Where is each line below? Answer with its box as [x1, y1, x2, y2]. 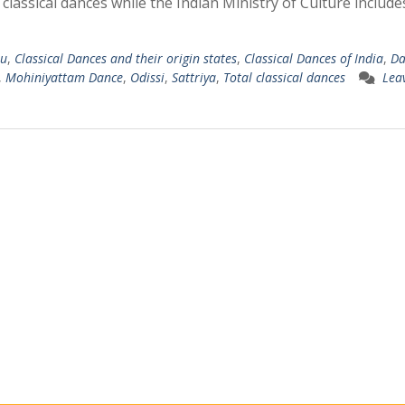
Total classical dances [223, 68, 345, 86]
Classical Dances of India [244, 49, 383, 67]
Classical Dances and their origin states [14, 49, 237, 67]
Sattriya [172, 68, 216, 86]
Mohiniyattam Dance [5, 68, 123, 86]
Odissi [130, 68, 165, 86]
